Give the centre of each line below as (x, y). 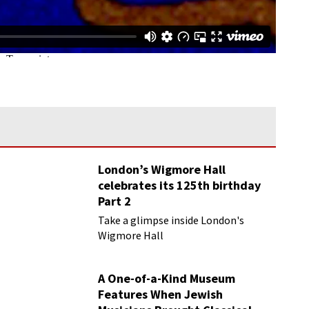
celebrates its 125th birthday (180, 185)
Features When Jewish (161, 294)
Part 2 (115, 201)
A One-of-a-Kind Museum (167, 278)
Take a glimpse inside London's (171, 220)
